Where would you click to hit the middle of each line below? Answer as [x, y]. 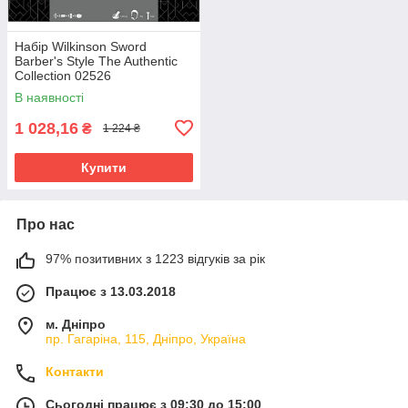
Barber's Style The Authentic [96, 61]
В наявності [49, 97]
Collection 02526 [63, 75]
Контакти [75, 371]
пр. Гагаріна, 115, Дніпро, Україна [146, 338]
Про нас [46, 224]
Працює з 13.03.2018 [111, 291]
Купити [104, 167]
